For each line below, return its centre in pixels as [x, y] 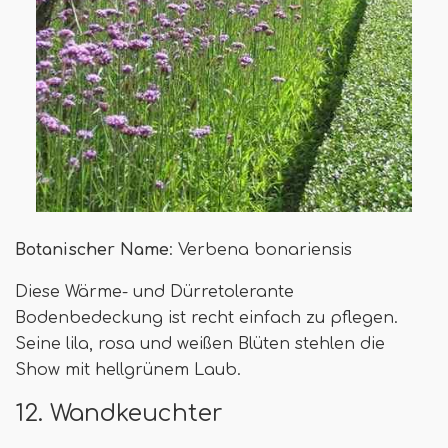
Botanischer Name [92, 249]
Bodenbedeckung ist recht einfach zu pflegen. [206, 317]
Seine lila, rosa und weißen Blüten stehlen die [200, 343]
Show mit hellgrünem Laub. [128, 369]
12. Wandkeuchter [119, 412]
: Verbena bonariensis [260, 249]
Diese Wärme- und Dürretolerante [154, 291]
